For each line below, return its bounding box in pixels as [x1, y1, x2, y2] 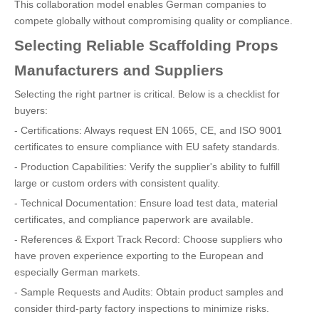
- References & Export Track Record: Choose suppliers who [14, 234, 283, 245]
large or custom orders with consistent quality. [14, 177, 220, 189]
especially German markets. [14, 266, 140, 278]
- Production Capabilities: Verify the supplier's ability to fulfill [14, 161, 280, 172]
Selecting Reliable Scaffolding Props [14, 37, 278, 53]
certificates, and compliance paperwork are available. [14, 214, 253, 225]
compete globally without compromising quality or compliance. [14, 15, 293, 26]
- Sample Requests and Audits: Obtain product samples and [14, 286, 283, 298]
